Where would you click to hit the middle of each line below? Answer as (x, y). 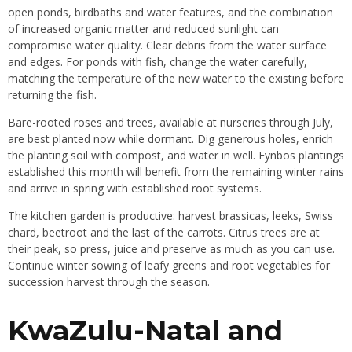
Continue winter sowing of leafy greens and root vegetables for (169, 266)
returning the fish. (52, 95)
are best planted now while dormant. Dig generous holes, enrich (170, 139)
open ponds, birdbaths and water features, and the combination (170, 13)
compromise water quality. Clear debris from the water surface (167, 46)
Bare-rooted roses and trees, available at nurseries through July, (170, 123)
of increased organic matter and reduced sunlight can (143, 29)
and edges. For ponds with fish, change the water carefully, (158, 62)
